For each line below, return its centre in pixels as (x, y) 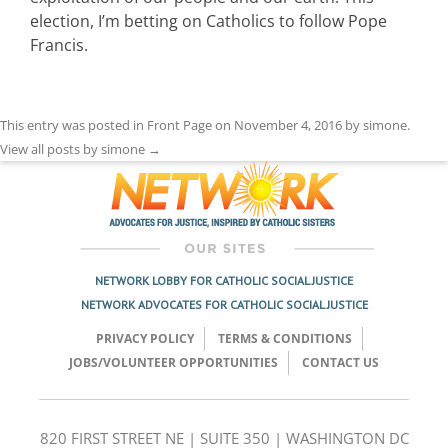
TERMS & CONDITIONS (284, 339)
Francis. (59, 45)
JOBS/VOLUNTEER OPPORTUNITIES (173, 363)
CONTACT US (340, 363)
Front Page (179, 125)
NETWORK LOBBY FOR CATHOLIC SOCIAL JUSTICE (224, 281)
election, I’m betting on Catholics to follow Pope (208, 21)
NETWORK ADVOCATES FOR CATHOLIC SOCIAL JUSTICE (224, 305)
